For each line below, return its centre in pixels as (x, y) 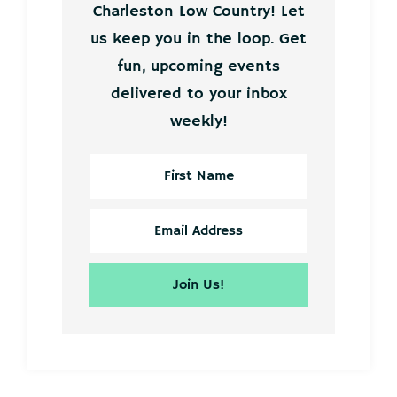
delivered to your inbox (198, 94)
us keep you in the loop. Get (198, 39)
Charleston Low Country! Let (198, 12)
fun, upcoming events (198, 67)
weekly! (198, 122)
